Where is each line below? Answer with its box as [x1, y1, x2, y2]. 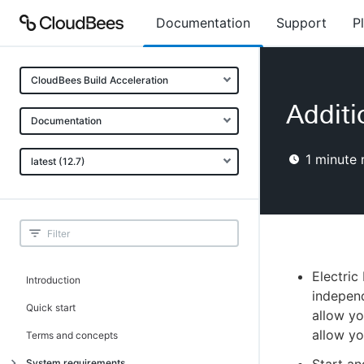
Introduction [26, 274, 80, 286]
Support [276, 15, 327, 31]
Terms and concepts [26, 329, 118, 341]
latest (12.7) [31, 155, 85, 167]
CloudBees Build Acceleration [31, 74, 168, 86]
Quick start [26, 301, 76, 314]
